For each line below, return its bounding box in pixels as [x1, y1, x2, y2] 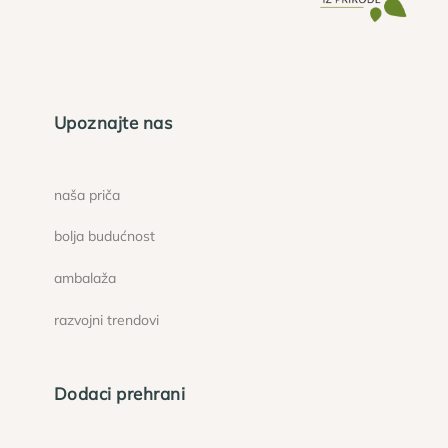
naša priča [53, 185, 120, 204]
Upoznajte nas [53, 112, 173, 134]
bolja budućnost [53, 227, 155, 246]
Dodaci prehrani [53, 382, 186, 404]
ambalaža [53, 269, 116, 288]
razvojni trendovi [53, 311, 159, 330]
